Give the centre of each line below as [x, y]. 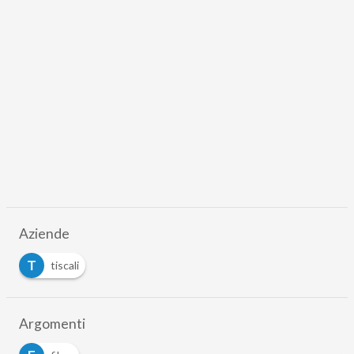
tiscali [64, 265]
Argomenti [52, 323]
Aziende [44, 233]
